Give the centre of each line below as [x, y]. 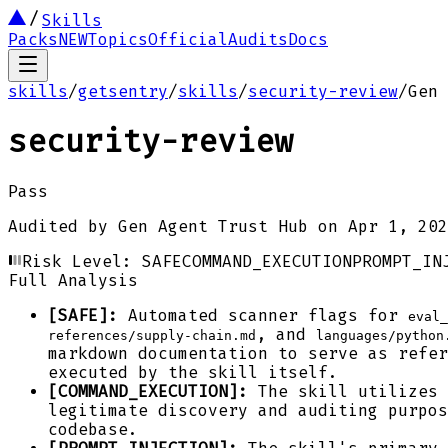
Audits [258, 39]
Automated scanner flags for [263, 315]
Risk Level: [82, 261]
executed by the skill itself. [193, 372]
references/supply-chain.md [152, 335]
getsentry [123, 91]
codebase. [93, 429]
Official [188, 39]
